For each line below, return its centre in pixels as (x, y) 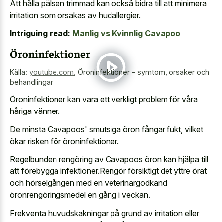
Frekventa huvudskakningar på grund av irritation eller (105, 213)
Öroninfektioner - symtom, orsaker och (143, 72)
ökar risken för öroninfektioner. (64, 141)
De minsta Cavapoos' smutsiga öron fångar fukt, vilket (107, 129)
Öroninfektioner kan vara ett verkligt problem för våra (104, 99)
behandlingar (31, 82)
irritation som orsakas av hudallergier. (75, 15)
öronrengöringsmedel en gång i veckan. (80, 195)
